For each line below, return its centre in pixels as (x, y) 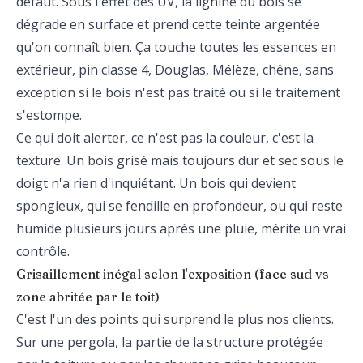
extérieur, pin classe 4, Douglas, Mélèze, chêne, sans (175, 70)
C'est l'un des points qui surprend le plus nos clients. (175, 319)
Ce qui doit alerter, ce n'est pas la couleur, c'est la (165, 138)
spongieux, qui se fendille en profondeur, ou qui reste (179, 206)
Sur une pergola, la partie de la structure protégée (170, 342)
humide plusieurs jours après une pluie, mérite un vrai (181, 228)
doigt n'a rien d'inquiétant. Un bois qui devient (156, 183)
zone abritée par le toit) (88, 297)
